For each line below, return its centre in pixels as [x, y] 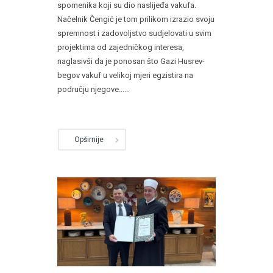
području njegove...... [94, 89]
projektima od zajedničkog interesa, [121, 47]
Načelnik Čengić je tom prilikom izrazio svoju [136, 19]
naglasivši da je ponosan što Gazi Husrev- [131, 61]
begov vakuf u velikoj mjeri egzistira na [125, 75]
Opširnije [89, 139]
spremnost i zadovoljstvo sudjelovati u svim [134, 33]
